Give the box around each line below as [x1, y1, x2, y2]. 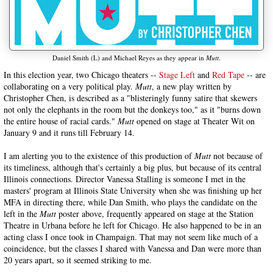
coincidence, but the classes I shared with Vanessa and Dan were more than [4, 243, 261, 254]
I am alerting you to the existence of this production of [4, 150, 194, 161]
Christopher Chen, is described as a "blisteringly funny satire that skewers [4, 92, 257, 104]
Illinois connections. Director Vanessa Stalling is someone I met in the [4, 173, 246, 185]
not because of [211, 150, 263, 161]
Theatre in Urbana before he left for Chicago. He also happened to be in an [4, 219, 261, 231]
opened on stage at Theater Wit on [134, 115, 255, 127]
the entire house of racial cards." [4, 115, 118, 127]
